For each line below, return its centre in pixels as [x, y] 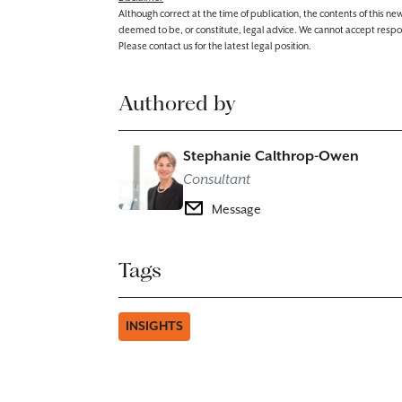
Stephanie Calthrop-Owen [271, 157]
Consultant [217, 180]
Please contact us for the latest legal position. [215, 47]
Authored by [177, 103]
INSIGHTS [154, 327]
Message [236, 210]
